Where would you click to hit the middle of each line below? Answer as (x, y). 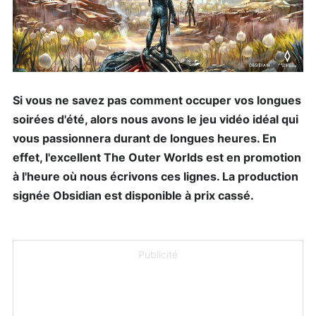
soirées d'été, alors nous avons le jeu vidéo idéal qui (156, 120)
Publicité (158, 255)
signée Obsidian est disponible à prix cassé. (133, 196)
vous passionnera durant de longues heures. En (145, 139)
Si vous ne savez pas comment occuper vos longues (157, 101)
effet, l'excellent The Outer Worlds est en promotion (157, 158)
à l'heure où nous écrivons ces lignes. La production (156, 177)
